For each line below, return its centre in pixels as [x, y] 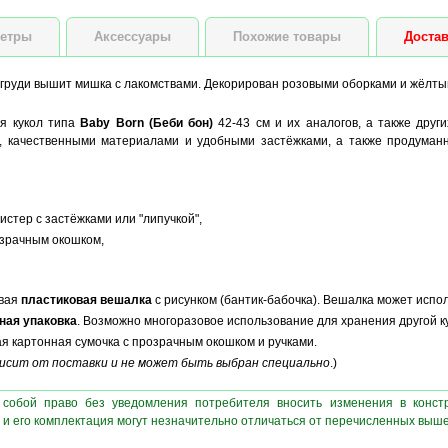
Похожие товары [287, 36]
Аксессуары [133, 36]
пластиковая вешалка [86, 300]
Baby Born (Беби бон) [147, 123]
